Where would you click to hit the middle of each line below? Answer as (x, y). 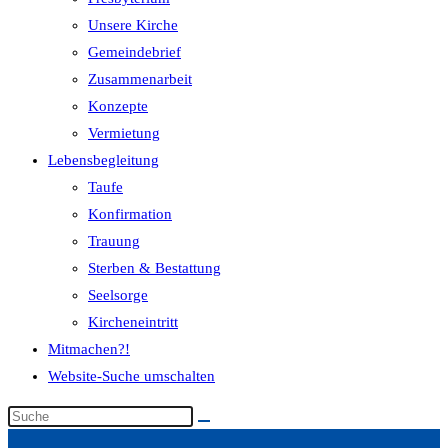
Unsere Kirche (133, 25)
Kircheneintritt (133, 322)
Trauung (114, 241)
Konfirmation (130, 214)
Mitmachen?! (89, 349)
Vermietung (124, 133)
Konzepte (118, 106)
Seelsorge (118, 295)
